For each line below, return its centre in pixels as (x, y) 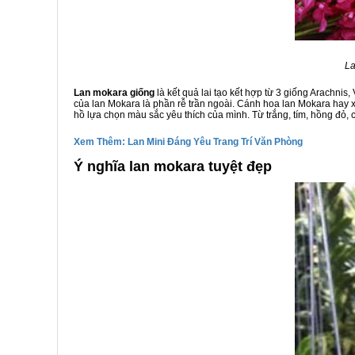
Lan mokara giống (114, 92)
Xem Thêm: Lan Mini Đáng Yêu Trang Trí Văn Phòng (188, 141)
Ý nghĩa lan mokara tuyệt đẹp (173, 166)
